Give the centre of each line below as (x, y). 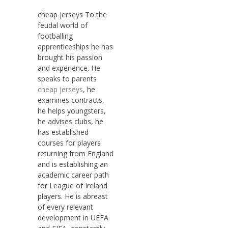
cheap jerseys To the (72, 14)
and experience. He (69, 68)
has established (63, 132)
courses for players (69, 142)
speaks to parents (67, 78)
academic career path (73, 175)
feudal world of (63, 25)
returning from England (76, 153)
